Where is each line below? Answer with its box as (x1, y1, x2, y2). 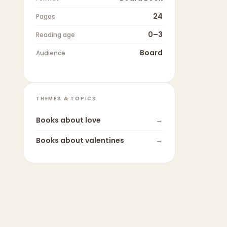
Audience (36, 49, 65, 58)
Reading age (36, 30, 75, 40)
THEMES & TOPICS (36, 95, 97, 103)
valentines (85, 135, 124, 146)
